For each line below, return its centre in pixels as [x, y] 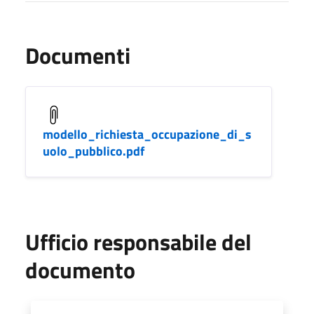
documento [80, 270]
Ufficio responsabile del [138, 242]
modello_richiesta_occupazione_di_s [147, 134]
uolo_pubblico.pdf [94, 151]
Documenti [78, 55]
